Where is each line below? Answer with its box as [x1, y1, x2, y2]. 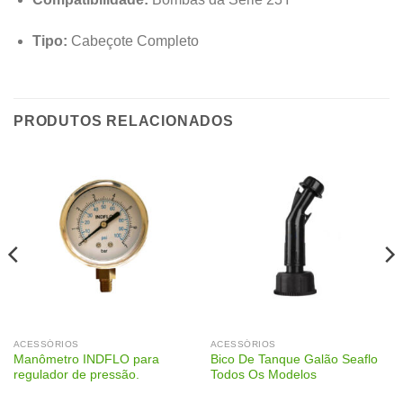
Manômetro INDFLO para [13, 353, 159, 367]
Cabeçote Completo [67, 32, 199, 49]
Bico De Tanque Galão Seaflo [210, 353, 378, 367]
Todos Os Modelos [210, 368, 317, 382]
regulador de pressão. [13, 368, 139, 382]
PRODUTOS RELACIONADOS [13, 112, 234, 129]
